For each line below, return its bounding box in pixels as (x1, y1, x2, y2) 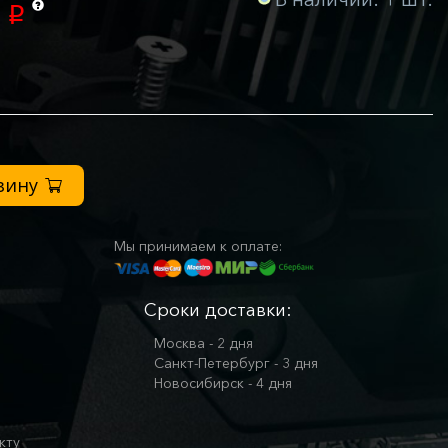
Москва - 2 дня (154, 334, 253, 353)
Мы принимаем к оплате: (114, 237, 282, 256)
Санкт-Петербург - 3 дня (154, 354, 318, 373)
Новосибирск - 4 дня (154, 374, 292, 393)
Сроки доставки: (144, 299, 292, 322)
